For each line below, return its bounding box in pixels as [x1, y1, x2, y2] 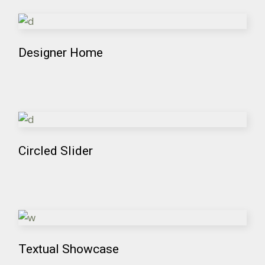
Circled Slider [18, 143, 93, 158]
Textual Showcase [18, 241, 119, 256]
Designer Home [18, 45, 104, 60]
